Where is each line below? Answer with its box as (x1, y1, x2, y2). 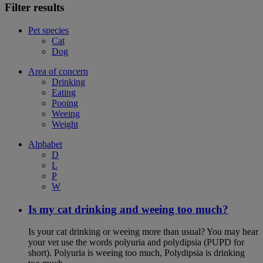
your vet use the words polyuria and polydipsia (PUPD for (28, 237, 244, 248)
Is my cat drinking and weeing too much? (28, 203, 228, 215)
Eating (52, 87, 76, 97)
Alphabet (28, 139, 62, 149)
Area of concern (28, 66, 88, 76)
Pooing (52, 97, 78, 108)
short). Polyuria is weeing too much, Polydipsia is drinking (28, 248, 245, 258)
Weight (52, 119, 78, 129)
